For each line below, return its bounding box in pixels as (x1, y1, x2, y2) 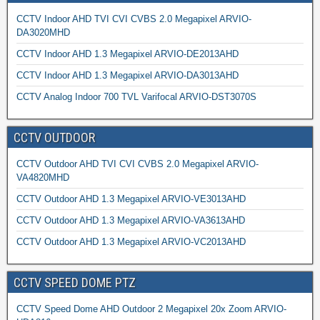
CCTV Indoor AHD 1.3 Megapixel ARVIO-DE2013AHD (16, 48, 239, 59)
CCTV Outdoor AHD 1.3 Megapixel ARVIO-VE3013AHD (16, 193, 246, 204)
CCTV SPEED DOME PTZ (14, 274, 136, 290)
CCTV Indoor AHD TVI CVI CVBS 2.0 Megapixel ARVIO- (16, 13, 251, 24)
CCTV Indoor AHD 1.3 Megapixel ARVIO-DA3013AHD (16, 69, 239, 81)
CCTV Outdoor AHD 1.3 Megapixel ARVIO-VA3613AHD (16, 214, 245, 226)
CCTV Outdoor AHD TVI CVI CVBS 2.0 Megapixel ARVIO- (16, 158, 259, 169)
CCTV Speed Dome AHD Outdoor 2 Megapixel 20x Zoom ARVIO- (16, 303, 286, 314)
